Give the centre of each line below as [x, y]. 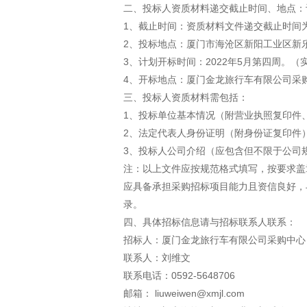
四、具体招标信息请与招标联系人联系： [210, 222]
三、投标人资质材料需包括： [186, 97]
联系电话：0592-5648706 [182, 275]
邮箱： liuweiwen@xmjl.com [184, 293]
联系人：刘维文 [157, 258]
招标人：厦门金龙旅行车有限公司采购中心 [214, 240]
